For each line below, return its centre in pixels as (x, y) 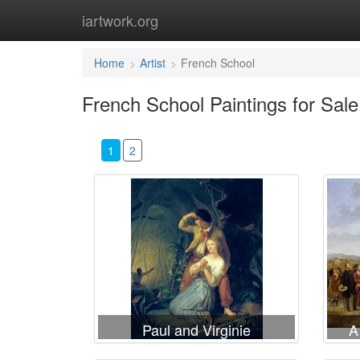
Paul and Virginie (196, 329)
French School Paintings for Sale (220, 103)
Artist (153, 63)
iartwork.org (120, 20)
